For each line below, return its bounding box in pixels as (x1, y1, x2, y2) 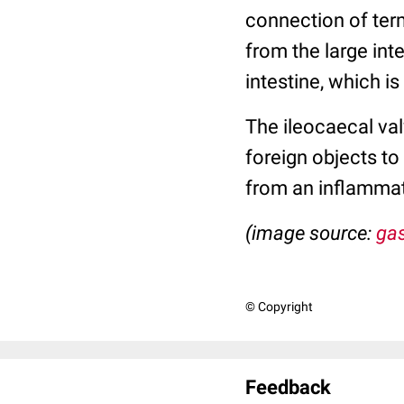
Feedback (245, 376, 331, 399)
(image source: (245, 222, 376, 244)
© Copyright (245, 299, 313, 314)
